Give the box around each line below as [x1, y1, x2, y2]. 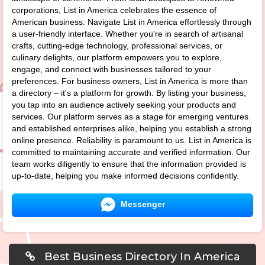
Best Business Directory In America [41, 250, 240, 263]
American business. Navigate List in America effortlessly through [12, 17, 251, 27]
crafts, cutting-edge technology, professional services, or [12, 41, 222, 50]
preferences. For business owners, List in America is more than [12, 76, 248, 86]
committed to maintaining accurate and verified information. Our [12, 147, 250, 157]
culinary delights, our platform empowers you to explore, [12, 53, 222, 62]
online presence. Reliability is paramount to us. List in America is [12, 135, 251, 145]
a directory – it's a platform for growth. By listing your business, [12, 88, 246, 98]
